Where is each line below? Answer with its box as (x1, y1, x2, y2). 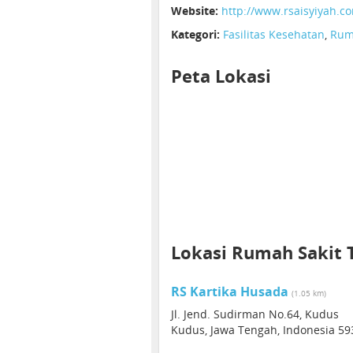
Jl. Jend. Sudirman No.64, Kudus (171, 307, 339, 321)
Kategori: (171, 27, 220, 42)
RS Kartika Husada (171, 283, 288, 300)
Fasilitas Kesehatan (223, 27, 325, 42)
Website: (171, 3, 218, 18)
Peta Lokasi (171, 64, 271, 87)
